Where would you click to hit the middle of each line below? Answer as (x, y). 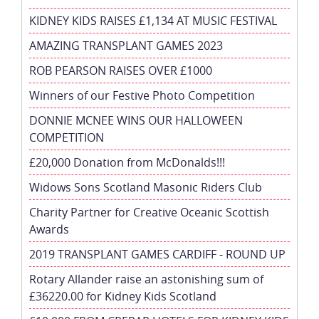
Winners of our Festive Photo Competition (142, 95)
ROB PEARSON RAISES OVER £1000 (121, 70)
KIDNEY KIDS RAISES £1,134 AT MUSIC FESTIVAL (153, 20)
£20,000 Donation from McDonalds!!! (127, 162)
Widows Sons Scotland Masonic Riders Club (146, 187)
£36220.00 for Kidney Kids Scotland (123, 296)
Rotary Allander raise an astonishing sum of (146, 279)
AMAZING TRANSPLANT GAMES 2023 (126, 45)
